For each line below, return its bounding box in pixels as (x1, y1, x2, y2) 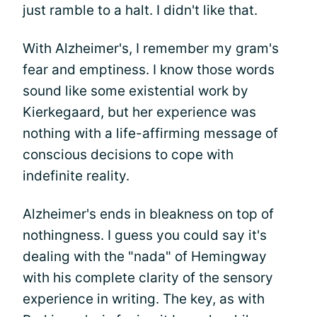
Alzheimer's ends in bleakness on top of (23, 205, 274, 222)
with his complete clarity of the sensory (23, 269, 273, 286)
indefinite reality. (23, 167, 129, 184)
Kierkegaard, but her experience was (23, 103, 256, 120)
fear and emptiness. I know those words (23, 61, 275, 78)
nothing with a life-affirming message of (23, 125, 278, 142)
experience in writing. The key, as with (23, 290, 265, 307)
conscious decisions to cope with (23, 146, 234, 163)
